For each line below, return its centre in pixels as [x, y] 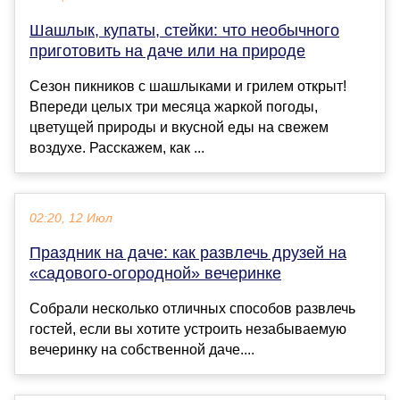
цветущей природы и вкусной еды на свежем [179, 127]
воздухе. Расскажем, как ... [117, 147]
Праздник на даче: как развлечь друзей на [188, 252]
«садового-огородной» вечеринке [155, 273]
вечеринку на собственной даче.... [142, 349]
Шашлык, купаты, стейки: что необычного [184, 30]
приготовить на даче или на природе [167, 50]
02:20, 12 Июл [71, 218]
